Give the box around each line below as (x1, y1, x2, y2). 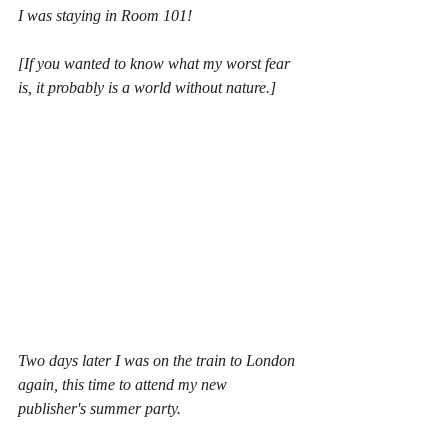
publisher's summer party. (18, 399, 181, 417)
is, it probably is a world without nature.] (18, 79, 276, 97)
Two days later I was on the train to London (18, 351, 299, 369)
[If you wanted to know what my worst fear (18, 55, 294, 73)
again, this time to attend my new (18, 375, 231, 393)
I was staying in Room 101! (18, 7, 192, 25)
